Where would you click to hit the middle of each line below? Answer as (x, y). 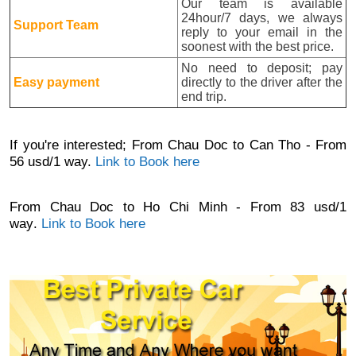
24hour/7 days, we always (262, 17)
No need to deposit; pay (262, 68)
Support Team (56, 25)
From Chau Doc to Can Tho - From (239, 144)
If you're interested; (71, 144)
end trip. (204, 96)
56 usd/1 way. (52, 161)
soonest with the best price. (258, 46)
